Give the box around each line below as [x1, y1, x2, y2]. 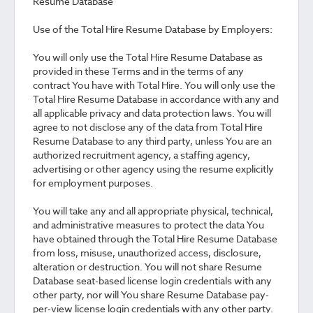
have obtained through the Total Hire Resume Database [33, 232, 277, 245]
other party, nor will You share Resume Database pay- [33, 288, 269, 301]
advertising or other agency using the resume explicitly [33, 162, 274, 175]
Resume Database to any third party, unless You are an [33, 134, 272, 147]
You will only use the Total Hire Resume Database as [33, 50, 263, 64]
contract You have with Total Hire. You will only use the [33, 78, 275, 92]
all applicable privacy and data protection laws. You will [33, 106, 271, 119]
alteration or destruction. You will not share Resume [33, 260, 262, 273]
